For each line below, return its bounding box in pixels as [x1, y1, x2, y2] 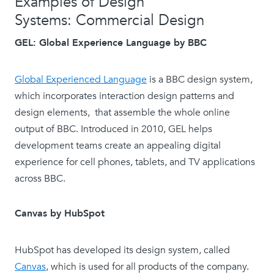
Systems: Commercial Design [15, 10, 204, 31]
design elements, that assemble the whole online [15, 106, 230, 120]
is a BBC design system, [147, 73, 253, 87]
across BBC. [15, 172, 68, 186]
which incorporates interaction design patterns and [15, 89, 234, 103]
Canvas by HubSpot [15, 207, 108, 221]
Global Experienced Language [15, 73, 147, 87]
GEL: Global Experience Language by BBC [15, 36, 207, 50]
